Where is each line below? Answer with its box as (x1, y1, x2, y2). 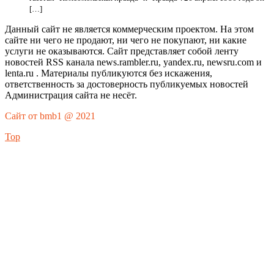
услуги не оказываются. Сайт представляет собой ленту (5, 46, 239, 56)
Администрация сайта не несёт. (5, 90, 137, 100)
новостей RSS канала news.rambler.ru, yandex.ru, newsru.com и (5, 57, 262, 67)
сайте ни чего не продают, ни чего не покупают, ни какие (5, 35, 246, 45)
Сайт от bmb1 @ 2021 (5, 111, 95, 121)
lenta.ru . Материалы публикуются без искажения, (5, 68, 212, 78)
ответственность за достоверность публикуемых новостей (5, 79, 248, 89)
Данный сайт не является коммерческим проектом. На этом (5, 24, 254, 34)
